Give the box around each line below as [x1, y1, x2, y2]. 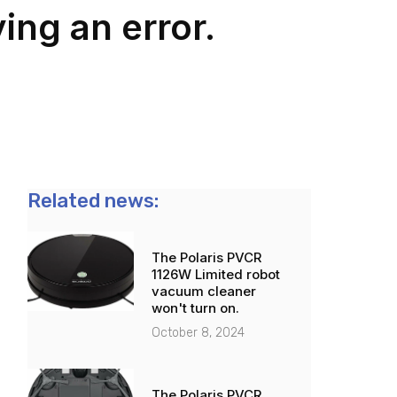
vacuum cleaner [151, 283, 256, 300]
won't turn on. [151, 300, 239, 317]
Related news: [27, 189, 159, 214]
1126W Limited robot [151, 266, 280, 284]
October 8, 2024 [151, 325, 245, 341]
